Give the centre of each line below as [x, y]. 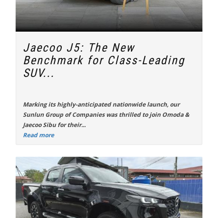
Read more [38, 135]
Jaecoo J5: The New [79, 48]
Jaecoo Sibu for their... [54, 125]
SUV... [39, 73]
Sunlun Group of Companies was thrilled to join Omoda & [106, 115]
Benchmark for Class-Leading [104, 60]
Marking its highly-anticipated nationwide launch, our [101, 104]
